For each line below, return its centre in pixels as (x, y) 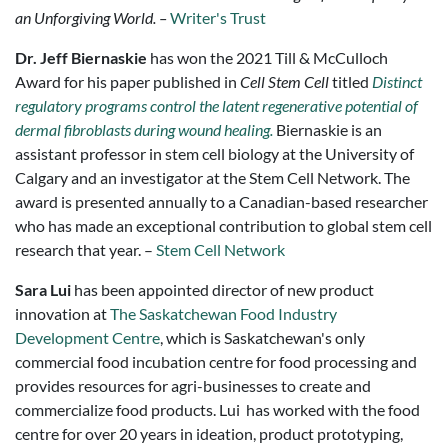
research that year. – (85, 249)
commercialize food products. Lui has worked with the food (217, 409)
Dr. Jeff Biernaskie (81, 57)
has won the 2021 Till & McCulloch (267, 57)
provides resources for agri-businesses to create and (193, 385)
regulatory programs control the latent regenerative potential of (216, 105)
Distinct (397, 81)
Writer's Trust (218, 17)
